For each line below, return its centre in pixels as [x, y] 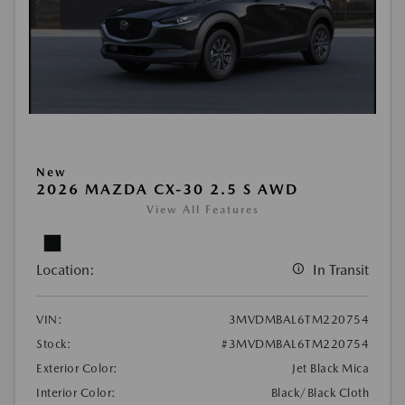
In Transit [341, 270]
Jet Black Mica [330, 369]
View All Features [202, 210]
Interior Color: [76, 393]
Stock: [54, 344]
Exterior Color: [77, 369]
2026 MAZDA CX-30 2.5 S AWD [167, 190]
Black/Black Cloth [320, 393]
